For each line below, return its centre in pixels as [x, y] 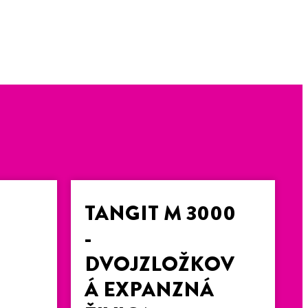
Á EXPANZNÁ [150, 290]
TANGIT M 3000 [161, 213]
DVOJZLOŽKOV [160, 264]
